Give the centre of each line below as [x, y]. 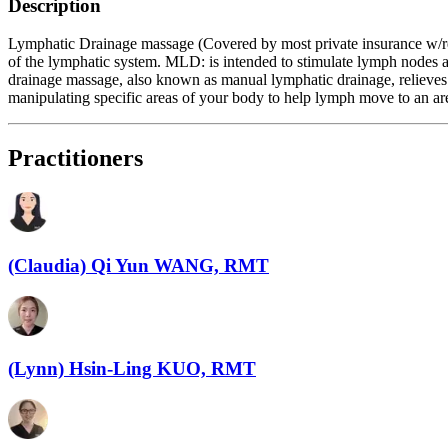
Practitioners [75, 158]
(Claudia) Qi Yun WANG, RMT [138, 265]
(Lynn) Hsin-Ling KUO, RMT [132, 369]
